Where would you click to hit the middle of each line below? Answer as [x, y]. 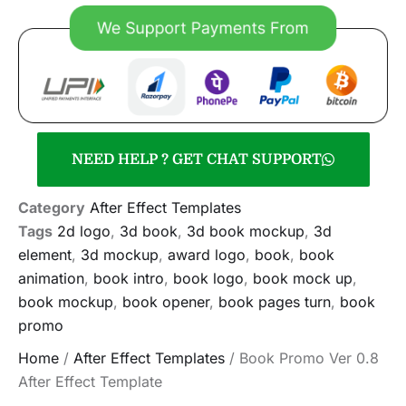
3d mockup [120, 254]
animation [51, 278]
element [45, 254]
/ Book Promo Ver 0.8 [302, 358]
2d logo [84, 231]
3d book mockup [246, 231]
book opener [166, 301]
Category [52, 207]
